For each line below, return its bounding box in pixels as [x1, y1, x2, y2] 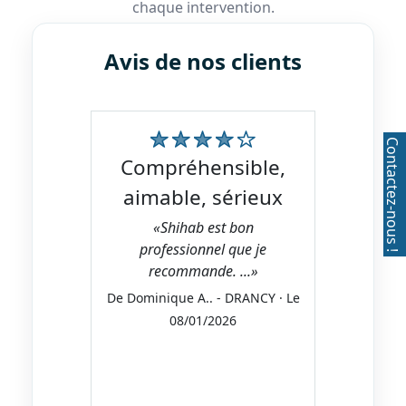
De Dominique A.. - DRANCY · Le [106, 289, 300, 307]
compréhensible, [121, 153, 133, 182]
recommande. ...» [148, 261, 258, 282]
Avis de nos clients [104, 46, 302, 77]
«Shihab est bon [152, 217, 254, 238]
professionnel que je [140, 239, 266, 260]
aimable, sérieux [123, 183, 283, 212]
